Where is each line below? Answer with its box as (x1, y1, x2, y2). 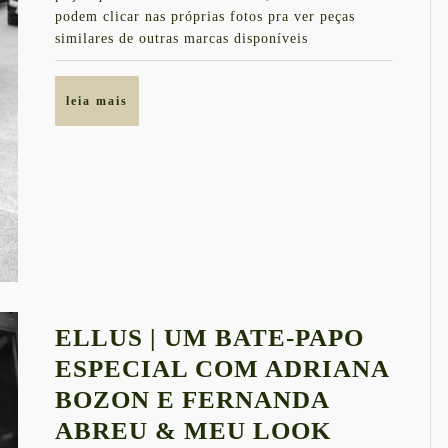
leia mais (66, 94, 128, 108)
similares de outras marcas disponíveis (55, 31, 308, 46)
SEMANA (302, 18, 416, 45)
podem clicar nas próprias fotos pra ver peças (55, 9, 355, 24)
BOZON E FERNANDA (55, 386, 329, 413)
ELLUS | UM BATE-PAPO (55, 324, 364, 351)
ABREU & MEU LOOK (55, 417, 331, 444)
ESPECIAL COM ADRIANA (55, 355, 389, 382)
